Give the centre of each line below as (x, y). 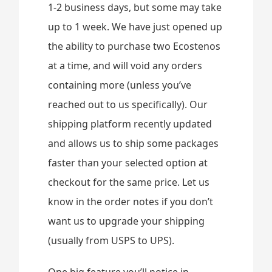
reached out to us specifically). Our (128, 104)
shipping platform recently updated (130, 124)
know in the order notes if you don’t (131, 202)
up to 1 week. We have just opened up (135, 27)
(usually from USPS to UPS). (111, 240)
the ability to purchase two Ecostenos (134, 46)
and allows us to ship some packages (134, 143)
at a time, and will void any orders (125, 66)
